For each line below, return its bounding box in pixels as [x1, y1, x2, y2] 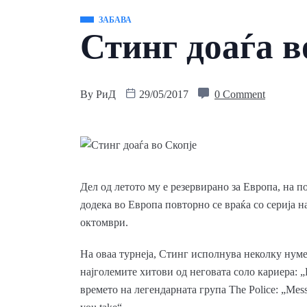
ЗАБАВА [99, 15, 132, 25]
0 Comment [214, 88, 265, 100]
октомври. [80, 217, 128, 229]
